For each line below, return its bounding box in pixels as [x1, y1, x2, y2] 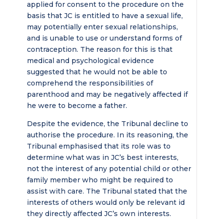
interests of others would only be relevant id [26, 198, 185, 207]
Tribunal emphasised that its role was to [26, 142, 171, 151]
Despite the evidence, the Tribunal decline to [26, 119, 188, 128]
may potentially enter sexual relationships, [26, 22, 178, 31]
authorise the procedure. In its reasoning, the [26, 131, 188, 139]
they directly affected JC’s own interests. [26, 209, 171, 218]
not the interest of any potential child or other [26, 164, 191, 173]
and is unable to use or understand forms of [26, 34, 182, 43]
